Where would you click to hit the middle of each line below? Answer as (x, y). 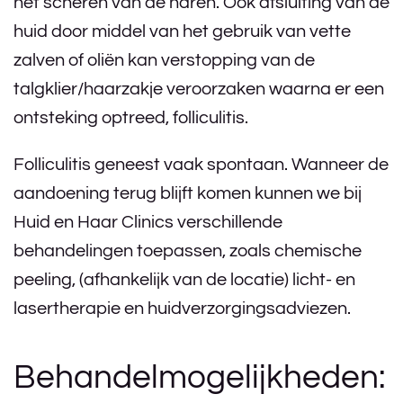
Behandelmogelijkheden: (200, 378)
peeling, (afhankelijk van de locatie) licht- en (184, 280)
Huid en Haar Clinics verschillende (148, 222)
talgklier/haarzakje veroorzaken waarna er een (199, 89)
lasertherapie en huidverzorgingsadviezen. (182, 309)
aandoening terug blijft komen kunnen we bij (188, 193)
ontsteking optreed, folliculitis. (131, 118)
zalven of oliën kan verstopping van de (164, 60)
